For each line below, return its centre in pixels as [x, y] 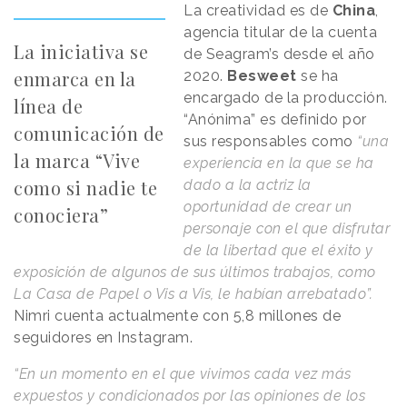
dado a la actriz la [248, 184]
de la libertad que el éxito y [278, 250]
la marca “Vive [77, 160]
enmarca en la [75, 78]
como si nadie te [85, 187]
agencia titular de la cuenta [281, 32]
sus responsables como [268, 141]
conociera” [61, 214]
